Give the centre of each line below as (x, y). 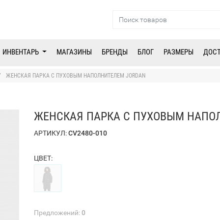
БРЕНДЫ (115, 52)
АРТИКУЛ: (51, 133)
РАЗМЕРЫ (179, 52)
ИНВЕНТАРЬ (22, 52)
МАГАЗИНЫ (74, 52)
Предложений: (58, 212)
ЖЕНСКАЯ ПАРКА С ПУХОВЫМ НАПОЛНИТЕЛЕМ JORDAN (76, 76)
